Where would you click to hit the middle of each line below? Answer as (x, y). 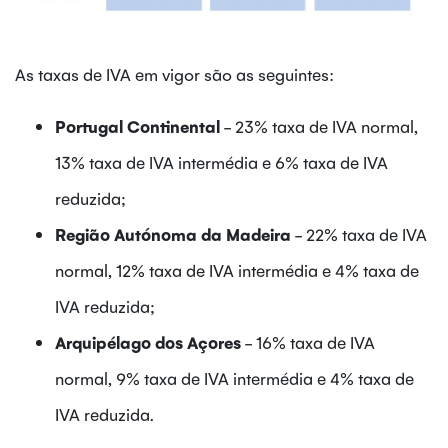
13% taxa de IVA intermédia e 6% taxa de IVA (221, 161)
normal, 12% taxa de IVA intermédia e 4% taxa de (237, 269)
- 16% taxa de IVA (308, 341)
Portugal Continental (137, 125)
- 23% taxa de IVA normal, (319, 125)
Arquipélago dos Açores (148, 341)
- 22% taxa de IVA (359, 233)
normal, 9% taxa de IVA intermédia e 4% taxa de (234, 377)
